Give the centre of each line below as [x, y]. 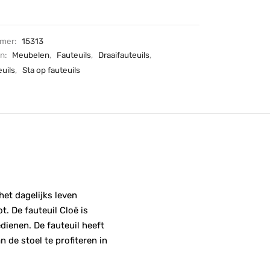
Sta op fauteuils [51, 70]
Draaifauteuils [124, 55]
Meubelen [31, 55]
